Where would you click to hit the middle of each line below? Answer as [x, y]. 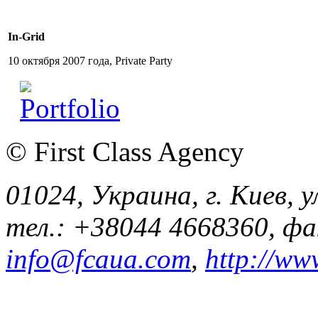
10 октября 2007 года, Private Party [90, 60]
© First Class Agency [125, 151]
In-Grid [26, 36]
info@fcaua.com [98, 258]
